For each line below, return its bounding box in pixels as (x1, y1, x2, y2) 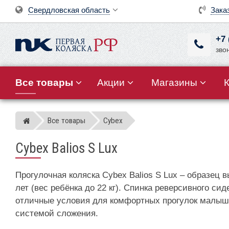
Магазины (151, 77, 197, 88)
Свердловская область (28, 6, 110, 14)
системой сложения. (15, 208, 98, 218)
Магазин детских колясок (30, 117, 114, 125)
